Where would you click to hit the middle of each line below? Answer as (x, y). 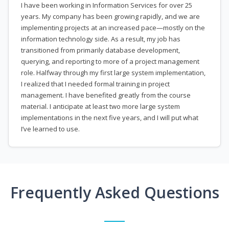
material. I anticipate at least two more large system (100, 107)
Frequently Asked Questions (114, 193)
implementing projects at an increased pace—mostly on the (113, 28)
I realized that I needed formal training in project (95, 84)
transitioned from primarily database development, (100, 50)
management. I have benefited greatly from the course (106, 95)
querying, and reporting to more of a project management (110, 62)
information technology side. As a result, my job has (101, 39)
